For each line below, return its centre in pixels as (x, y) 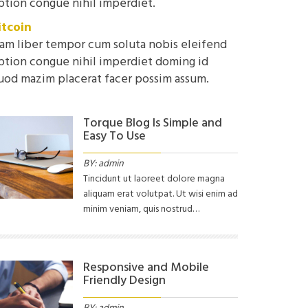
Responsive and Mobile (146, 267)
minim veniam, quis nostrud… (141, 209)
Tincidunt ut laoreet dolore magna (154, 179)
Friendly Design (124, 280)
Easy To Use (114, 136)
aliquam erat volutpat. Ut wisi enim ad (161, 194)
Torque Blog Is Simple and (153, 123)
